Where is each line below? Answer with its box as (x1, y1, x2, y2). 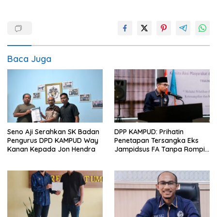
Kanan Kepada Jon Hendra (7, 145, 95, 154)
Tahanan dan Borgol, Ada (114, 154, 198, 163)
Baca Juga (7, 53, 51, 64)
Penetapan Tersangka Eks (114, 136, 199, 145)
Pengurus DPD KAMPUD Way (7, 136, 98, 145)
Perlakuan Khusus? (114, 162, 175, 171)
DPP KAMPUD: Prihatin (114, 127, 184, 137)
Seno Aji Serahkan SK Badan (7, 127, 99, 137)
